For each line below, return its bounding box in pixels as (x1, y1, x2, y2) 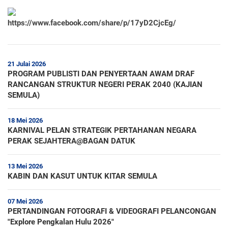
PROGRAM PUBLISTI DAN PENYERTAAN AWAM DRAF (8, 69, 194, 78)
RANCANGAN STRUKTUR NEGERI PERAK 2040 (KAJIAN (8, 80, 203, 89)
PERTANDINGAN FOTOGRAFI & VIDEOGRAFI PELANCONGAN (8, 207, 216, 216)
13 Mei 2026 (8, 162, 43, 170)
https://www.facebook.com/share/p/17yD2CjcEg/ (8, 18, 176, 27)
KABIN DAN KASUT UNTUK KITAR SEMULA (8, 172, 157, 181)
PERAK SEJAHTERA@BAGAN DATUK (8, 136, 135, 146)
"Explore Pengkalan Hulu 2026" (8, 217, 114, 226)
